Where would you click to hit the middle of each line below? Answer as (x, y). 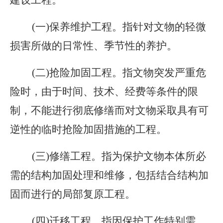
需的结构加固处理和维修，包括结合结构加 (109, 175)
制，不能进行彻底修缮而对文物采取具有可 (109, 111)
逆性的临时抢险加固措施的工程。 (88, 129)
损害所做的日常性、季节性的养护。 (94, 46)
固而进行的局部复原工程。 (73, 194)
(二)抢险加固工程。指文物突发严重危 (108, 73)
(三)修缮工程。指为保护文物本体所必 (108, 156)
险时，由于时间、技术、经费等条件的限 (104, 92)
